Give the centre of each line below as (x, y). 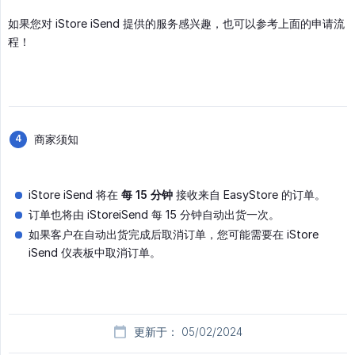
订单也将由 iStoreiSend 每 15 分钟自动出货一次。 (154, 215)
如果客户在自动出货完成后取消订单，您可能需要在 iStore (174, 235)
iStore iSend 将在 (75, 195)
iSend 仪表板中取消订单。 (95, 253)
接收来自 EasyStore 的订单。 (249, 195)
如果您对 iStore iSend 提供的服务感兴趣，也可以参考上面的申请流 (176, 24)
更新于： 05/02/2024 (188, 332)
